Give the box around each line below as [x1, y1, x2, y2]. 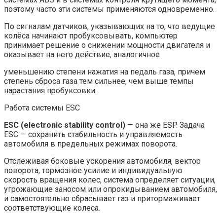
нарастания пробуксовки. [4, 86, 97, 96]
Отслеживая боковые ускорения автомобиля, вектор [4, 156, 201, 166]
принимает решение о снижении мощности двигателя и [4, 40, 210, 50]
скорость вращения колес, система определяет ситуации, [4, 175, 216, 185]
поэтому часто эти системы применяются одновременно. [4, 4, 215, 14]
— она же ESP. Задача [125, 120, 205, 130]
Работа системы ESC [4, 103, 80, 113]
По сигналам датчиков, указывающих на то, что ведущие [4, 22, 215, 32]
